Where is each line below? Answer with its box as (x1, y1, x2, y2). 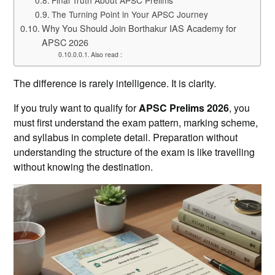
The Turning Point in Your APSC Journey (52, 7, 209, 20)
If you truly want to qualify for (14, 100, 139, 115)
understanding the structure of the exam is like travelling (14, 144, 255, 159)
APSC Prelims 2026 (139, 100, 230, 115)
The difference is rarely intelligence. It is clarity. (14, 76, 217, 90)
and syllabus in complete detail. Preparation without (14, 130, 238, 144)
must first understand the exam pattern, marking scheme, (14, 115, 258, 130)
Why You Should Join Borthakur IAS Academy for (42, 21, 237, 34)
